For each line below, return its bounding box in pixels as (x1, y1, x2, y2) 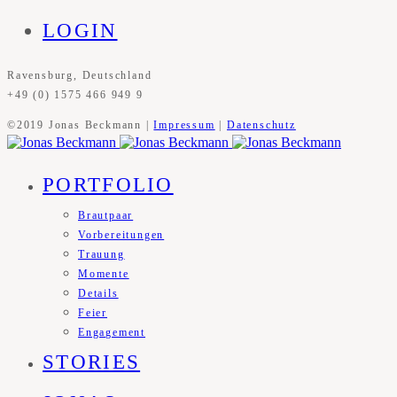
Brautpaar (78, 209, 134, 222)
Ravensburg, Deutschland (7, 69, 152, 82)
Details (78, 287, 119, 300)
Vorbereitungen (78, 229, 165, 242)
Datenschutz (227, 119, 296, 132)
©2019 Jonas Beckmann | (7, 119, 154, 132)
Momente (78, 268, 129, 281)
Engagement (78, 326, 145, 339)
